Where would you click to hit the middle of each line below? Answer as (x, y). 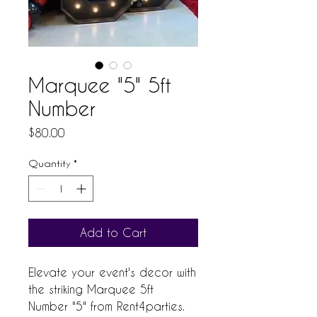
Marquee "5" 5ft (100, 85)
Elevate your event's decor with (112, 272)
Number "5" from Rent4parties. (106, 306)
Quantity (50, 163)
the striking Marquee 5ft (91, 289)
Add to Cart (113, 232)
